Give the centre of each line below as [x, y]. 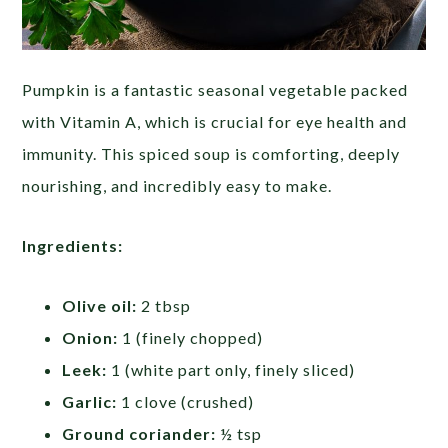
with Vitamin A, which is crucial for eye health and [215, 121]
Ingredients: [73, 245]
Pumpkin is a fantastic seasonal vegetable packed [215, 89]
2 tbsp [164, 305]
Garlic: [90, 401]
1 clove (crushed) [186, 401]
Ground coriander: [139, 433]
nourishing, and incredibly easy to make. [177, 185]
